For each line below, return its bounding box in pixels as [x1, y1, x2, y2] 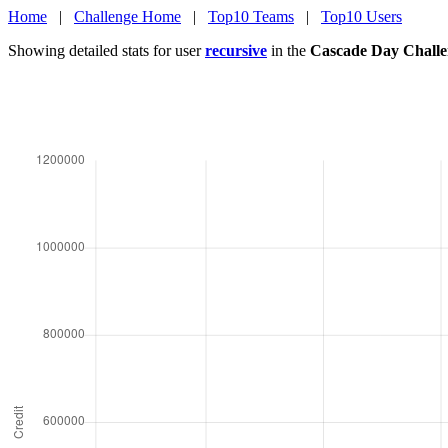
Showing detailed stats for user [8, 42, 205, 59]
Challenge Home [74, 8, 181, 25]
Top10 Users [321, 8, 402, 25]
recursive [205, 42, 267, 59]
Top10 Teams [208, 8, 294, 25]
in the [267, 42, 310, 59]
